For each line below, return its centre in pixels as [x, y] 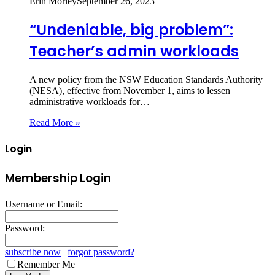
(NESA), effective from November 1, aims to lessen [130, 90]
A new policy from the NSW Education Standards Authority [146, 79]
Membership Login [58, 179]
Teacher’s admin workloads [134, 51]
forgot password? [101, 252]
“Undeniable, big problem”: [131, 29]
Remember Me [46, 264]
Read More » [55, 122]
